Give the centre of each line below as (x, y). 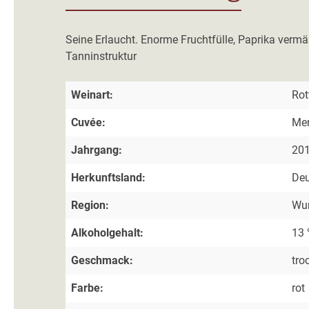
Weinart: (92, 95)
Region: (90, 206)
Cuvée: (88, 123)
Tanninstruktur (101, 57)
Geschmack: (102, 261)
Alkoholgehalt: (107, 233)
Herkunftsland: (108, 178)
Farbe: (87, 288)
